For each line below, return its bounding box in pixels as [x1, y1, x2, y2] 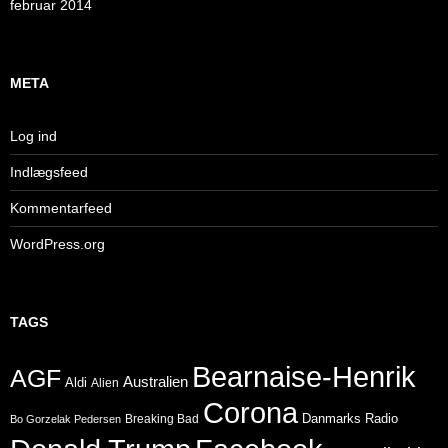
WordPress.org [10, 236, 105, 253]
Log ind [10, 128, 57, 145]
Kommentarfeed [10, 200, 112, 217]
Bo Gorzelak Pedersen [10, 413, 121, 426]
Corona [203, 397, 298, 430]
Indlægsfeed [10, 164, 88, 181]
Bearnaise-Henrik [192, 360, 416, 394]
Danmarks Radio [302, 411, 398, 427]
